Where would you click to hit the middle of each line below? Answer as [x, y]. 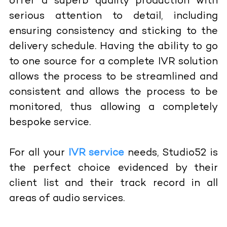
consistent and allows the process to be [113, 92]
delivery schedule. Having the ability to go [113, 47]
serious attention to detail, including [113, 16]
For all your [39, 153]
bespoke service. [50, 123]
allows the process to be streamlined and [113, 77]
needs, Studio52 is [171, 153]
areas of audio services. [67, 199]
